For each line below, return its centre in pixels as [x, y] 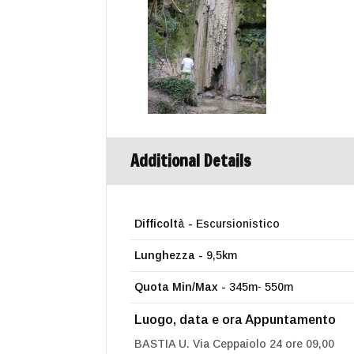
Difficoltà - [166, 224]
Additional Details [191, 161]
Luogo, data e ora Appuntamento [235, 320]
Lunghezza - [169, 256]
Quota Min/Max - [181, 287]
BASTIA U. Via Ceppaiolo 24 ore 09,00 [235, 344]
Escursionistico [238, 224]
